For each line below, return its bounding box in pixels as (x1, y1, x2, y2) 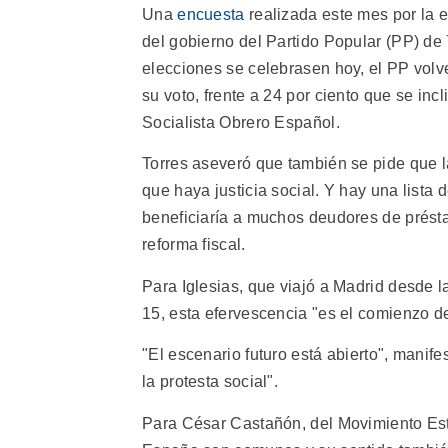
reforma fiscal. (142, 236, 246, 254)
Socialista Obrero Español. (142, 113, 340, 131)
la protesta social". (142, 373, 279, 391)
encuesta (177, 5, 245, 23)
